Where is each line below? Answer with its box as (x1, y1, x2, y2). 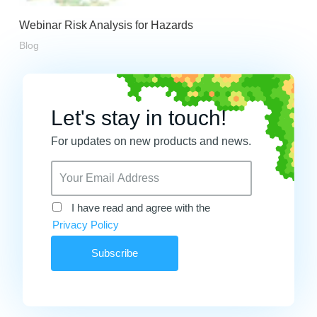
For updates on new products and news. (51, 135, 251, 148)
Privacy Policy (52, 219, 119, 231)
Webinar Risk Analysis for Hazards (18, 19, 193, 32)
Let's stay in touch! (51, 106, 226, 130)
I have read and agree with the (71, 202, 210, 214)
